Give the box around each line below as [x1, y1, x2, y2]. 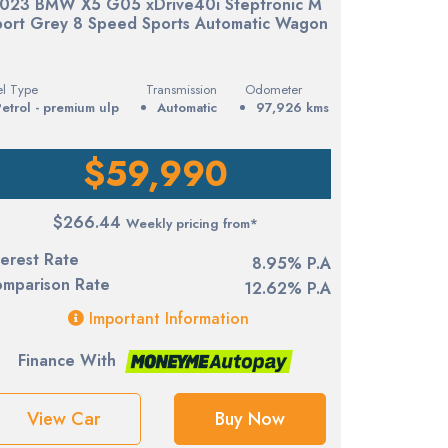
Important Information [84, 306, 250, 330]
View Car [26, 405, 100, 432]
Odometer [244, 79, 302, 99]
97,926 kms [255, 97, 329, 117]
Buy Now [214, 405, 285, 432]
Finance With [18, 348, 117, 372]
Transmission [146, 79, 218, 99]
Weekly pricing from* [126, 213, 259, 233]
